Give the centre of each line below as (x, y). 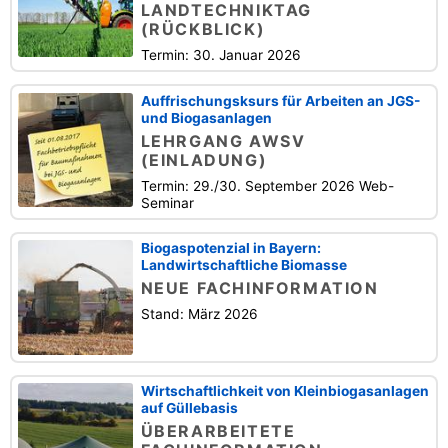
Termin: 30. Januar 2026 (220, 55)
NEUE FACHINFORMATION (259, 288)
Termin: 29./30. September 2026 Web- (267, 185)
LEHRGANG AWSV (223, 140)
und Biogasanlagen (206, 117)
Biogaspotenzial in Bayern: (230, 248)
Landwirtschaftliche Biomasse (243, 265)
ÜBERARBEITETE (218, 431)
